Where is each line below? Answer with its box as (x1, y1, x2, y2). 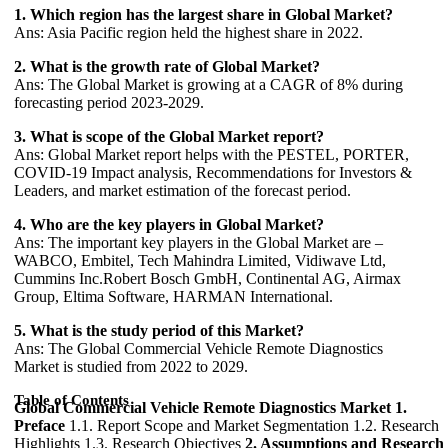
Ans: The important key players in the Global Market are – (14, 234, 383, 252)
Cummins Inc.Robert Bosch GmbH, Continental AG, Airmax (14, 270, 401, 288)
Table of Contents (14, 392, 129, 409)
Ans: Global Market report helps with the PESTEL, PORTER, (14, 146, 409, 164)
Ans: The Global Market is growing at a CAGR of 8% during (14, 76, 403, 94)
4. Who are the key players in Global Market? (14, 216, 324, 234)
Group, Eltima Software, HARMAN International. (14, 288, 333, 306)
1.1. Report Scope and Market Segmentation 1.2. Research (65, 417, 439, 435)
